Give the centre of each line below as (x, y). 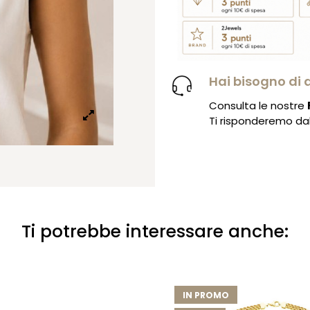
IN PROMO (206, 295)
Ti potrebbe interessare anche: (155, 231)
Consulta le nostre (258, 106)
